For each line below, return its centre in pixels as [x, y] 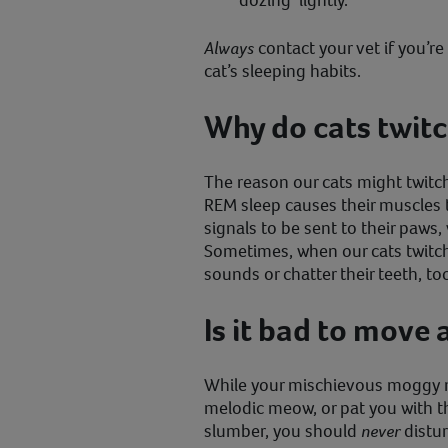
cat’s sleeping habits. [282, 71]
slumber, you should [282, 431]
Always [229, 48]
